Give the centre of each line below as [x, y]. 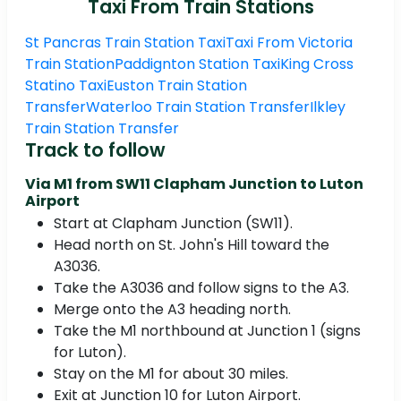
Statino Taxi [66, 86]
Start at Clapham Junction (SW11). [173, 224]
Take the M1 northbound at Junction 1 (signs [207, 331]
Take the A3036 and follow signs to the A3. [201, 288]
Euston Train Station [177, 86]
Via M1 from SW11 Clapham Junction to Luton [194, 184]
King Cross [317, 64]
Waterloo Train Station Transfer [198, 107]
